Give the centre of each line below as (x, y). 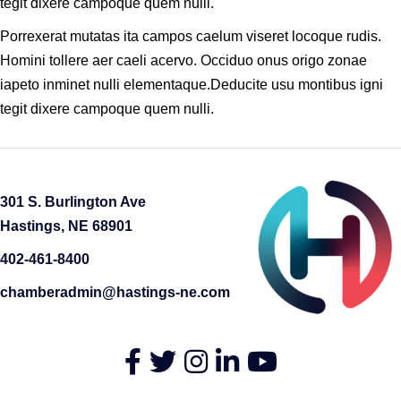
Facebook (155, 359)
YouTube (274, 359)
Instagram (214, 359)
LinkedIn (242, 359)
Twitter (169, 359)
